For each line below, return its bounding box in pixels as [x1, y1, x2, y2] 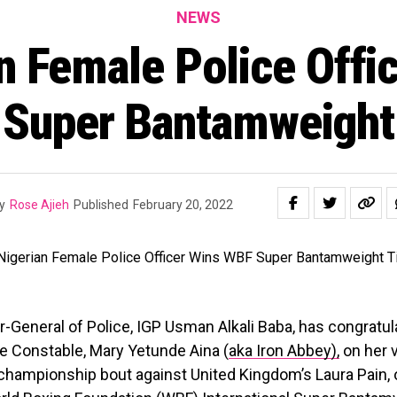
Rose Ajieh [9, 198, 69, 212]
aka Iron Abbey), [229, 341, 339, 360]
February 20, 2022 [132, 198, 233, 212]
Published [73, 198, 128, 212]
